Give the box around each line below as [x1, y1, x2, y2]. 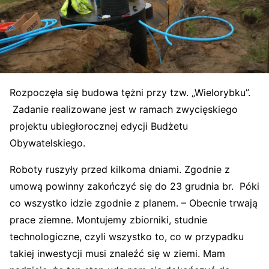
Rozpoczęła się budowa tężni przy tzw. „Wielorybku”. [10, 86, 250, 98]
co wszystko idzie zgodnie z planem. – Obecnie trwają [10, 197, 258, 209]
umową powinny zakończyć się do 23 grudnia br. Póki [10, 180, 259, 192]
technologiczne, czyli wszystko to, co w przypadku [10, 231, 244, 243]
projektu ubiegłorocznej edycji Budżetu [10, 120, 188, 132]
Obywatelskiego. [10, 137, 85, 149]
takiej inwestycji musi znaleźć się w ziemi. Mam [10, 247, 225, 259]
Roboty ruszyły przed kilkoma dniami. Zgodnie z [10, 163, 230, 175]
